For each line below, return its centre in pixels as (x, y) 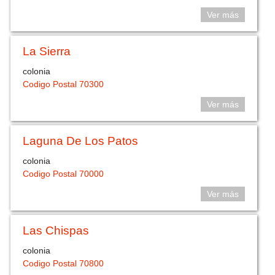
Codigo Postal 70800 (64, 263)
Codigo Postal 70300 (64, 84)
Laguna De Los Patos (81, 141)
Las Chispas (56, 231)
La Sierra (47, 52)
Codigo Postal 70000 (64, 173)
